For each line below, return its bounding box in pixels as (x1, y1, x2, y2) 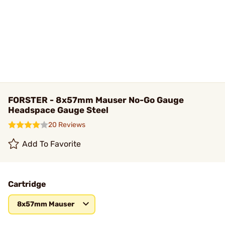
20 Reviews (48, 121, 85, 129)
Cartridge (8, 179, 46, 189)
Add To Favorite (22, 139, 81, 149)
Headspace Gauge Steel (8, 105, 108, 115)
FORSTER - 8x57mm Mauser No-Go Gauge (8, 95, 184, 105)
